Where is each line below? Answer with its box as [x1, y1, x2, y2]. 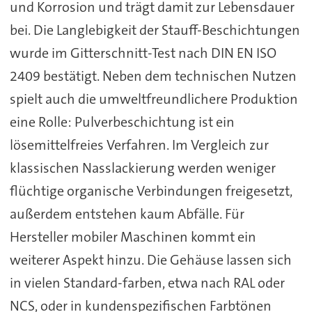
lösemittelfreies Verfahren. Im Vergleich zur [9, 135, 269, 154]
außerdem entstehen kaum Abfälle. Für [9, 204, 244, 223]
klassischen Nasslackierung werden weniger [9, 158, 276, 177]
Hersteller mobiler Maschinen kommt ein [9, 227, 256, 246]
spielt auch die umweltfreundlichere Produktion [9, 89, 298, 108]
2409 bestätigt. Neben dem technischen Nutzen [9, 66, 297, 85]
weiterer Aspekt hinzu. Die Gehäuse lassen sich [9, 250, 292, 269]
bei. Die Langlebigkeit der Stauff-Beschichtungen [9, 20, 300, 39]
